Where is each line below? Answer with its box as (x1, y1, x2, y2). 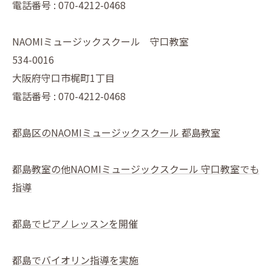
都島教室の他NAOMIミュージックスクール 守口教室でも (12, 161, 259, 177)
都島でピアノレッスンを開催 (12, 216, 138, 231)
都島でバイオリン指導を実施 (12, 253, 138, 268)
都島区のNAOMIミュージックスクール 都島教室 (12, 125, 220, 140)
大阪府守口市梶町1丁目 (12, 70, 115, 86)
